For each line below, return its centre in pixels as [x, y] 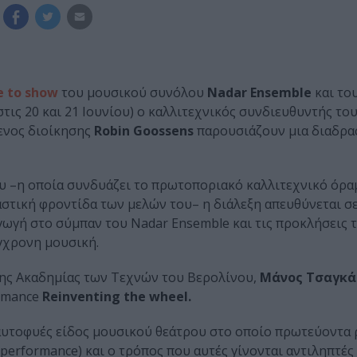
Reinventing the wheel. [117, 297]
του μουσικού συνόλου [134, 93]
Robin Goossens [142, 131]
